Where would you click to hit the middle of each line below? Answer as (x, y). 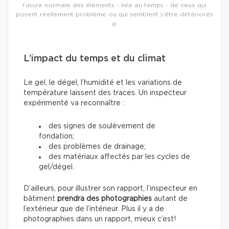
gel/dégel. (56, 167)
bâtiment (40, 199)
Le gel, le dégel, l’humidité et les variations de (103, 83)
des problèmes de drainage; (97, 146)
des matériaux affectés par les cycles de (119, 157)
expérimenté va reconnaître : (74, 103)
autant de (170, 199)
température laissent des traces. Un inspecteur (105, 93)
